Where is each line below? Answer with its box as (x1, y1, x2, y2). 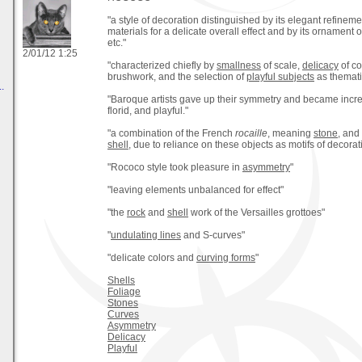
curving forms (196, 251, 255, 263)
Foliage (107, 285, 141, 297)
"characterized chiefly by (107, 59, 217, 71)
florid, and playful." (107, 104, 188, 116)
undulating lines (111, 229, 181, 241)
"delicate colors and (107, 251, 196, 263)
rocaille (235, 127, 267, 139)
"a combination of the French (107, 127, 235, 139)
